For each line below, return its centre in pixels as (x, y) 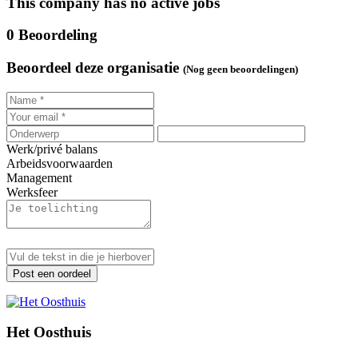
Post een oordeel (52, 273)
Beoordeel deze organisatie (93, 68)
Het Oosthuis (49, 332)
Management (39, 177)
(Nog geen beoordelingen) (241, 70)
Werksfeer (32, 192)
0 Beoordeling (52, 35)
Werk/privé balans (52, 149)
